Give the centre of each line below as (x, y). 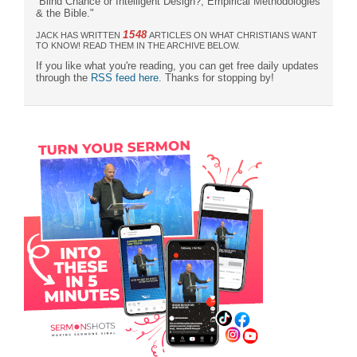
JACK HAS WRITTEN (79, 35)
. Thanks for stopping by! (216, 77)
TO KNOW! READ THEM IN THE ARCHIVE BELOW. (138, 45)
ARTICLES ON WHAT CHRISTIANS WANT (233, 35)
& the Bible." (65, 13)
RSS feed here (125, 77)
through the (63, 77)
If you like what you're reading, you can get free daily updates (177, 65)
